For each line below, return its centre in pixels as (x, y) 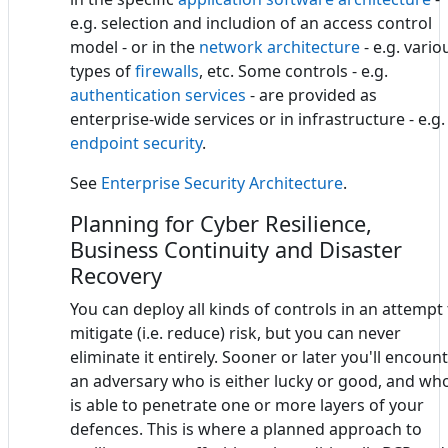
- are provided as (311, 94)
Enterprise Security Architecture (222, 182)
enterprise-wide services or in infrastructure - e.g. (257, 118)
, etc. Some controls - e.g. (293, 70)
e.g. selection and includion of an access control (251, 22)
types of (102, 70)
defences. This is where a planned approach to (246, 428)
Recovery (116, 275)
